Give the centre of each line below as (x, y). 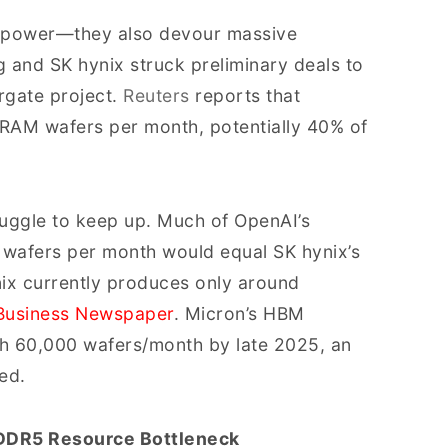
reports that (244, 95)
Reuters (156, 95)
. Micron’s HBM (239, 313)
